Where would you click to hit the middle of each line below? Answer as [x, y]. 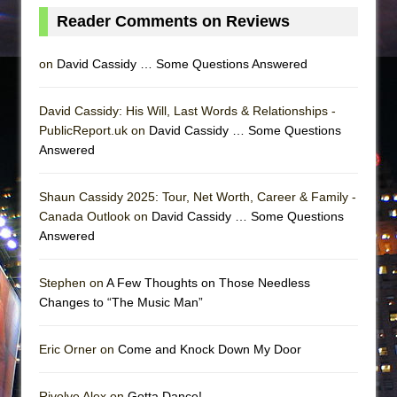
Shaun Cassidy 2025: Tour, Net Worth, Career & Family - [198, 196]
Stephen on [73, 282]
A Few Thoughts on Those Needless [208, 282]
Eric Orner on [78, 349]
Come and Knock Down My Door [210, 349]
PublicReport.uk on [94, 130]
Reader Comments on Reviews [173, 21]
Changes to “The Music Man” [121, 302]
